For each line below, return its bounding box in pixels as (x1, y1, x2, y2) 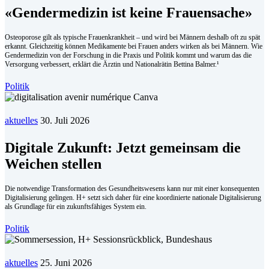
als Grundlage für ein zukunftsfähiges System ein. (5, 202, 147, 211)
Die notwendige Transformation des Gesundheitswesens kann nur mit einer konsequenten (5, 184, 259, 193)
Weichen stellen (5, 156, 101, 172)
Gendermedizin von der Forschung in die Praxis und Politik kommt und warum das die (5, 50, 252, 59)
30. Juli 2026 (40, 115, 89, 125)
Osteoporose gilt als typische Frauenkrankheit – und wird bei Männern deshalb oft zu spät (5, 32, 260, 41)
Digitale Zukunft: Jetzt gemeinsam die (5, 140, 241, 156)
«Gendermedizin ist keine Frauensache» (5, 4, 252, 20)
